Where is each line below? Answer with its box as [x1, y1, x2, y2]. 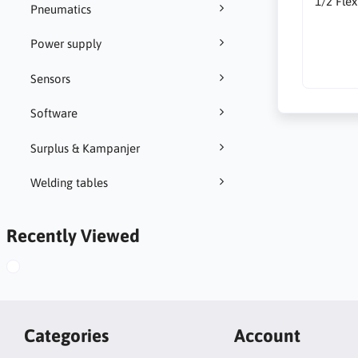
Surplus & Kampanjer [30, 141, 140, 155]
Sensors [30, 71, 70, 86]
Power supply [30, 37, 101, 51]
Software [30, 106, 78, 121]
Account [233, 324, 300, 346]
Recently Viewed [6, 225, 140, 246]
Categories [24, 324, 109, 346]
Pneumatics [30, 2, 91, 16]
